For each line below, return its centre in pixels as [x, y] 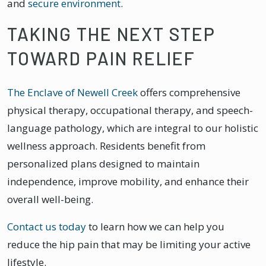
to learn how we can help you [155, 226]
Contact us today [47, 226]
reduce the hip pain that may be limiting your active [129, 244]
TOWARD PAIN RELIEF [101, 58]
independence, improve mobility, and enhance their [128, 181]
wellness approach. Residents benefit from [106, 145]
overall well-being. [51, 199]
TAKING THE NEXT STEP [111, 34]
